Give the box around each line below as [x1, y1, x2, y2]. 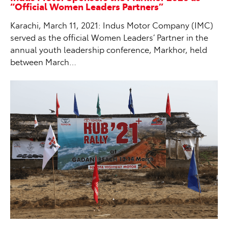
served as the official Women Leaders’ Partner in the [10, 31, 208, 43]
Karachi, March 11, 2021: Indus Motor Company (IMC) [10, 19, 213, 31]
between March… [10, 55, 76, 67]
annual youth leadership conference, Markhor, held [10, 43, 207, 55]
